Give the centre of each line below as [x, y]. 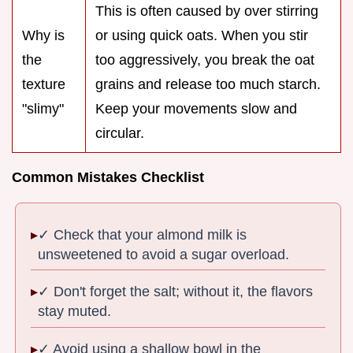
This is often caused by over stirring [207, 11]
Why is [43, 36]
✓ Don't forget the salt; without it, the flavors [176, 292]
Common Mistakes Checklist [108, 178]
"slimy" [43, 109]
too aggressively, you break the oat [205, 60]
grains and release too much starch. [208, 85]
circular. [120, 134]
